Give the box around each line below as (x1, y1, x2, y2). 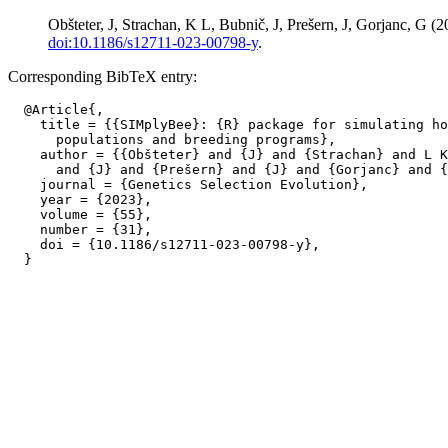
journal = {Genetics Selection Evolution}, (8, 177, 368, 192)
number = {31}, (8, 222, 152, 237)
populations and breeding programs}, (8, 132, 336, 147)
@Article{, (8, 102, 104, 117)
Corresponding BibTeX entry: (8, 68, 197, 85)
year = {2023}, (8, 192, 152, 207)
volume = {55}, (8, 207, 152, 222)
